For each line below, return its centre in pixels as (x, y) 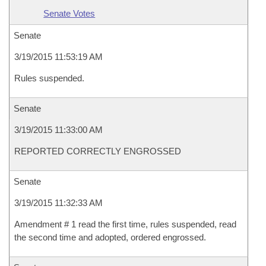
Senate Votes (69, 13)
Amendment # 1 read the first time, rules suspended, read (125, 224)
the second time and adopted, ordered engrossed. (110, 237)
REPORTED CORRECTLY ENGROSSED (98, 151)
